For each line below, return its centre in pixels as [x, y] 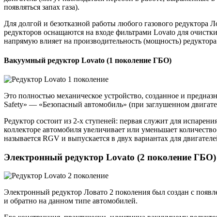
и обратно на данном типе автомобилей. [71, 201]
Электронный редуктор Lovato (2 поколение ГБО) [110, 157]
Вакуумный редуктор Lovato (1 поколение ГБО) [88, 60]
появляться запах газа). [42, 7]
